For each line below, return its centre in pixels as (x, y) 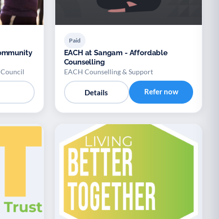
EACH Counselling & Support (108, 72)
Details (97, 92)
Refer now (161, 92)
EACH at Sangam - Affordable (116, 53)
